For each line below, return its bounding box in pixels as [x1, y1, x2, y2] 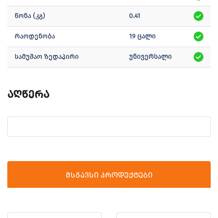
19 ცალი [129, 32, 156, 41]
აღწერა [7, 88, 50, 101]
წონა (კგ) [15, 12, 45, 20]
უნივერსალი [129, 53, 172, 61]
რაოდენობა [15, 32, 55, 41]
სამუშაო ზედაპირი [15, 53, 79, 61]
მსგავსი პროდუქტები [65, 170, 153, 180]
